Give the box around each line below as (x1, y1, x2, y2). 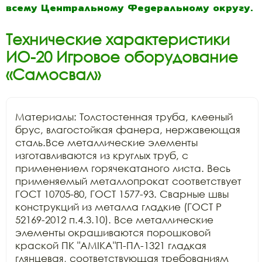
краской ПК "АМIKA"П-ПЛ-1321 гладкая (15, 239, 206, 251)
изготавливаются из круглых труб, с (15, 149, 188, 161)
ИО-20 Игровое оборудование (6, 47, 238, 66)
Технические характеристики (6, 30, 230, 49)
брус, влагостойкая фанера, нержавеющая (15, 123, 240, 136)
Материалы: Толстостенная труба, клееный (15, 111, 233, 123)
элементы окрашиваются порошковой (15, 226, 211, 239)
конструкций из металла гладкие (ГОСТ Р (15, 201, 222, 213)
